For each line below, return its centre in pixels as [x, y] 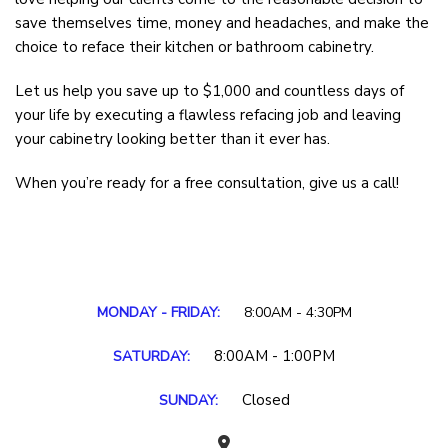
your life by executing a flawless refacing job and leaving [208, 114]
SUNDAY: [188, 400]
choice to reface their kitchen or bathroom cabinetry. [194, 46]
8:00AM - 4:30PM [297, 312]
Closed [263, 399]
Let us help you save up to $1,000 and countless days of [209, 90]
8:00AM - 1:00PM [272, 355]
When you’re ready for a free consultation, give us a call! [207, 182]
